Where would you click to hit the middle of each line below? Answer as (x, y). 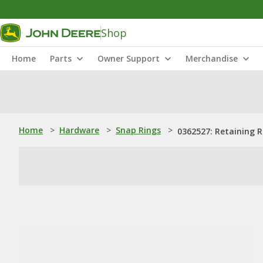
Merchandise (212, 58)
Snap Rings (138, 130)
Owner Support (129, 58)
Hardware (79, 130)
